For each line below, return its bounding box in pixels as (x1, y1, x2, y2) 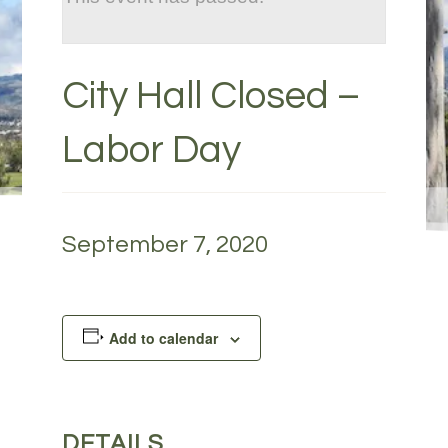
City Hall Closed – (62, 76, 361, 116)
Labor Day (62, 130, 242, 170)
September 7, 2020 (62, 232, 269, 257)
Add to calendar (109, 328, 219, 348)
